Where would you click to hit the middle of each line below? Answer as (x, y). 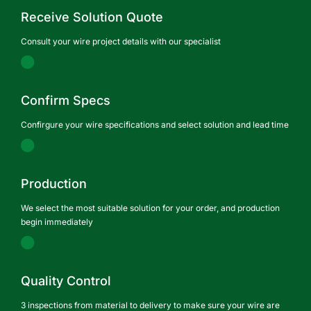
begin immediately (57, 221)
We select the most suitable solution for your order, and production (150, 208)
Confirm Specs (66, 100)
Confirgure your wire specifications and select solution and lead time (155, 124)
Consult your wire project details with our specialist (121, 41)
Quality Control (66, 280)
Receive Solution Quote (92, 17)
